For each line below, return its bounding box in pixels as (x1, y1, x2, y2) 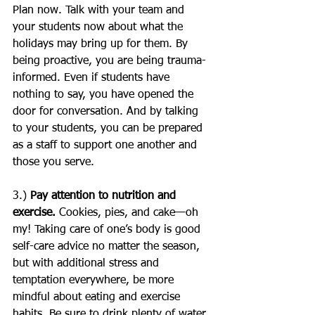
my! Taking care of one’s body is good (13, 224, 204, 236)
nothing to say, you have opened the (13, 89, 197, 101)
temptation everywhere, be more (13, 275, 177, 286)
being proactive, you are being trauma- (13, 56, 206, 67)
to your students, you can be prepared (13, 123, 206, 134)
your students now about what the (13, 22, 186, 33)
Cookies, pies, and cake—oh (56, 207, 202, 219)
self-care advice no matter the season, (13, 241, 203, 252)
